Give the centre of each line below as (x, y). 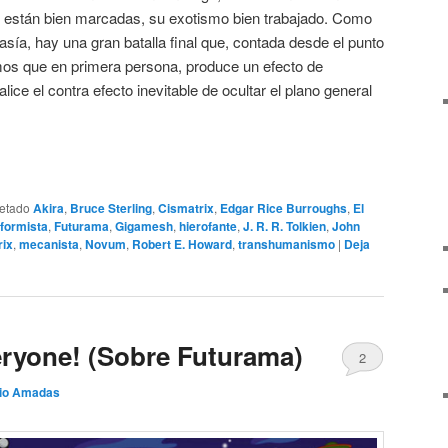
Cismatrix (186, 208)
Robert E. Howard (182, 244)
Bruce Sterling (111, 208)
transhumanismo (286, 244)
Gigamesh (144, 226)
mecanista (49, 244)
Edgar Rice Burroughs (283, 208)
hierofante (208, 226)
